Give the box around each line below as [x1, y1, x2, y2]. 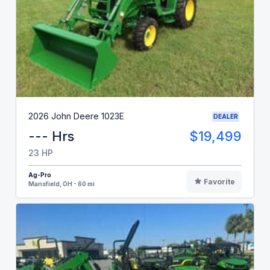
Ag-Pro [28, 171, 51, 178]
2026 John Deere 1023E [28, 111, 124, 122]
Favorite [203, 177, 235, 186]
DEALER [213, 112, 238, 120]
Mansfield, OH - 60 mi [28, 180, 95, 187]
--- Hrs [28, 128, 74, 144]
